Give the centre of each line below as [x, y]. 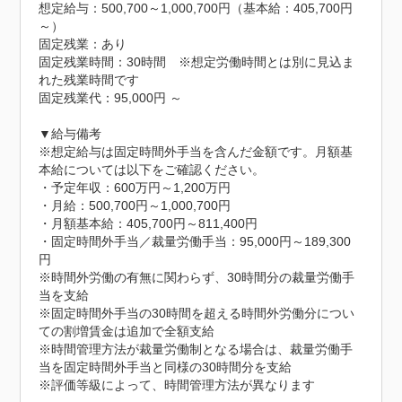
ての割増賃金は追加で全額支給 [127, 331]
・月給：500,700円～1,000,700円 [135, 205]
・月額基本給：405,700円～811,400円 [149, 223]
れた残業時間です [89, 79]
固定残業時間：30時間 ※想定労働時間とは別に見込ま [197, 61]
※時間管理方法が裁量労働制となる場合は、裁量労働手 [196, 349]
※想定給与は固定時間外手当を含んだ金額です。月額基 [196, 151]
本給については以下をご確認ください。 [152, 169]
